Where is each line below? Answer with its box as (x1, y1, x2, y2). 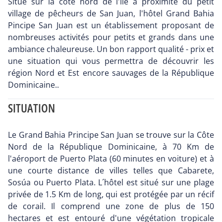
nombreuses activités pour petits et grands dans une (8, 32, 214, 43)
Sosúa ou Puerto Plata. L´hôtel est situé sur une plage (8, 177, 214, 188)
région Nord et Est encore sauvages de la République (8, 67, 214, 79)
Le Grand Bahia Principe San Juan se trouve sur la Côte (8, 129, 214, 141)
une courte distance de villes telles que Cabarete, (8, 165, 214, 176)
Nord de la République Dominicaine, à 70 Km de (8, 141, 214, 153)
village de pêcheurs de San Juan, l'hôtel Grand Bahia (8, 8, 214, 19)
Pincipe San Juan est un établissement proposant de (8, 20, 214, 31)
